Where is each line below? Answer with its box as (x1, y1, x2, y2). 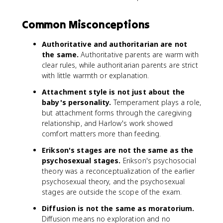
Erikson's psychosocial (120, 155, 196, 165)
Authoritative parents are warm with (79, 49, 199, 59)
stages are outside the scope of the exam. (42, 187, 182, 197)
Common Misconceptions (22, 17, 150, 31)
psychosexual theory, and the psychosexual (42, 176, 185, 186)
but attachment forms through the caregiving (42, 108, 192, 117)
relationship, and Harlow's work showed (42, 118, 173, 128)
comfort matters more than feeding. (42, 128, 161, 138)
